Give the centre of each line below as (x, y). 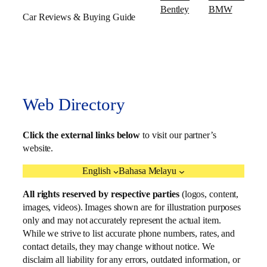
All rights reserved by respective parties (101, 194)
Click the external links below (81, 135)
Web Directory (74, 105)
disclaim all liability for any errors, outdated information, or (131, 259)
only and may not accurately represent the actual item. (122, 220)
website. (38, 148)
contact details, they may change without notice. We (119, 246)
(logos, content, (209, 194)
